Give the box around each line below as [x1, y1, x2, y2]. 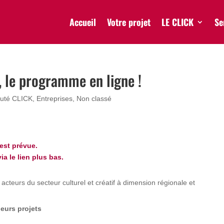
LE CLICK [161, 15, 193, 28]
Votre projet [106, 15, 150, 28]
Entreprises [36, 94, 73, 102]
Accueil [69, 15, 96, 28]
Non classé [76, 94, 112, 102]
